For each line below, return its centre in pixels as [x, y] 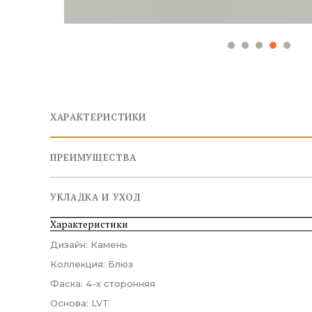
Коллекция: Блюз [92, 264]
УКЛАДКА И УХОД [96, 197]
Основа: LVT [80, 303]
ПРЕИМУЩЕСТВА [93, 157]
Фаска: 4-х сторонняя [103, 283]
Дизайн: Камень [89, 244]
